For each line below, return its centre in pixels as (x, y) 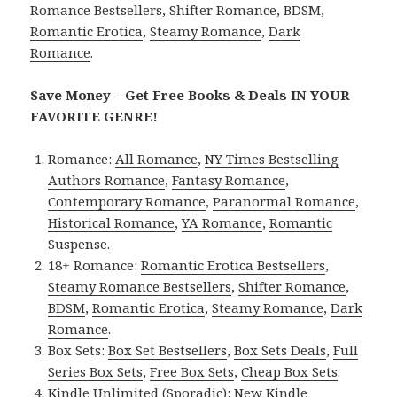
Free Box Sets (192, 372)
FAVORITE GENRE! (94, 117)
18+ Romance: (95, 265)
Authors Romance (107, 180)
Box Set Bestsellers (168, 350)
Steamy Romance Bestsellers (140, 287)
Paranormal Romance (284, 202)
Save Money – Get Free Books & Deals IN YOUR (191, 95)
